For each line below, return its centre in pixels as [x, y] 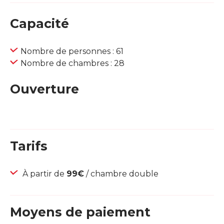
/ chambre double [121, 174]
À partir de [43, 174]
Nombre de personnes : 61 [72, 51]
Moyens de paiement [80, 212]
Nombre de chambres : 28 [72, 63]
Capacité [39, 24]
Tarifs [29, 146]
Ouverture [44, 89]
